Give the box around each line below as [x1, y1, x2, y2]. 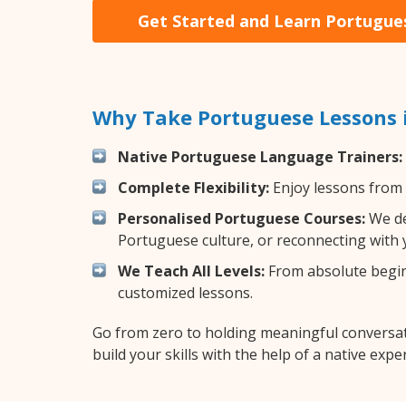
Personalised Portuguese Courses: [118, 208, 365, 228]
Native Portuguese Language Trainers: [118, 146, 402, 167]
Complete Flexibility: [118, 177, 269, 198]
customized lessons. [118, 282, 253, 303]
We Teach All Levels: [118, 260, 265, 281]
